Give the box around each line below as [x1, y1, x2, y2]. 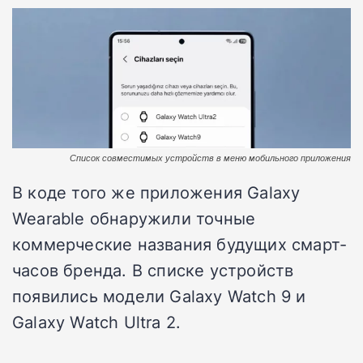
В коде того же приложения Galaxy [12, 180, 301, 203]
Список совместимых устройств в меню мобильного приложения [70, 152, 351, 163]
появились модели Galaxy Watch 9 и [12, 284, 306, 307]
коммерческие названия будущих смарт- [12, 232, 348, 255]
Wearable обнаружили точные [12, 206, 256, 229]
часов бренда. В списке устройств [12, 258, 294, 281]
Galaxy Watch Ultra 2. [12, 310, 181, 333]
